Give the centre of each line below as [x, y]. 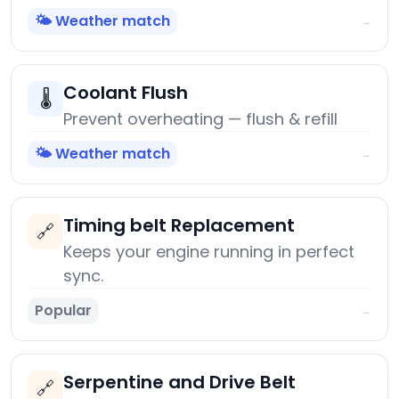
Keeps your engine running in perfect [209, 252]
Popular [63, 311]
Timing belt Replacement [179, 226]
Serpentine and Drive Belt [179, 383]
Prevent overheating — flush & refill [200, 119]
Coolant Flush [126, 93]
